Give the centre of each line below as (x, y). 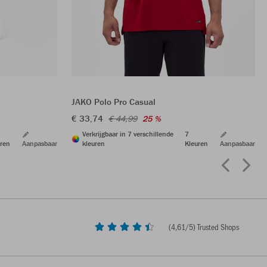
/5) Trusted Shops (212, 226)
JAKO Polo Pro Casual (114, 102)
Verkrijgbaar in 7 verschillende (128, 134)
